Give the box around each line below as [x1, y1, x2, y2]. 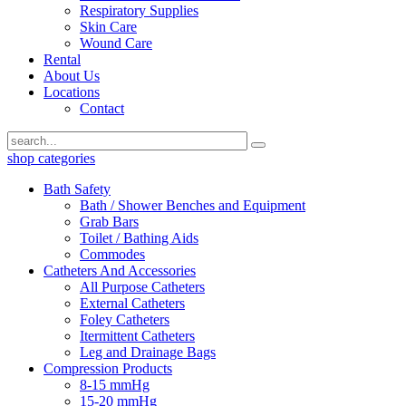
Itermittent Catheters [80, 327, 195, 343]
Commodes [80, 246, 145, 262]
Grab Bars [80, 213, 139, 229]
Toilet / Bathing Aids [80, 229, 198, 246]
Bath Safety [43, 180, 111, 197]
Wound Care [80, 34, 152, 51]
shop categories [7, 150, 95, 166]
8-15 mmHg [80, 376, 150, 392]
